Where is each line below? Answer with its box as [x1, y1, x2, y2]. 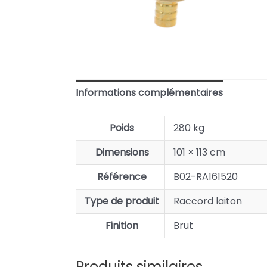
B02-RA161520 [173, 170, 238, 184]
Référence [97, 170, 147, 184]
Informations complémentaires [75, 86, 223, 100]
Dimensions [95, 145, 149, 160]
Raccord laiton [173, 194, 243, 209]
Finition [105, 219, 139, 233]
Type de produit [85, 194, 160, 209]
